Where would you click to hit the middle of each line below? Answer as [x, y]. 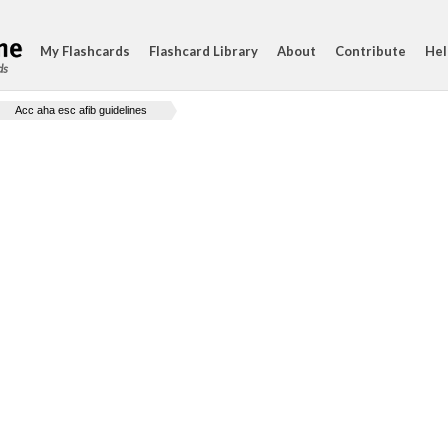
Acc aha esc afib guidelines [81, 110]
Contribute [370, 51]
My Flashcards [85, 51]
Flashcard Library [203, 51]
